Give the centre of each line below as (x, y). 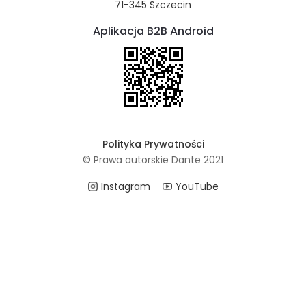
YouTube (197, 186)
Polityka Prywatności (153, 144)
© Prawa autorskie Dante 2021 (153, 160)
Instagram (125, 186)
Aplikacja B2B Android (153, 31)
